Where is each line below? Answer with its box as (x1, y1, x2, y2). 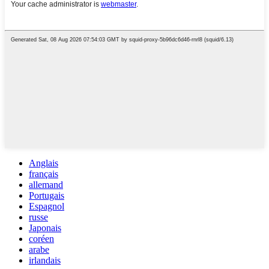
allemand (29, 179, 63, 190)
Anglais (29, 157, 58, 168)
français (29, 168, 58, 179)
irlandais (29, 255, 61, 265)
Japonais (29, 222, 61, 233)
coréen (29, 233, 54, 244)
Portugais (29, 190, 64, 201)
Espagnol (29, 201, 64, 211)
